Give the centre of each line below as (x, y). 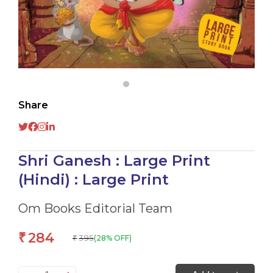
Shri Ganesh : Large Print (114, 160)
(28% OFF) (112, 238)
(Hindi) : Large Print (94, 179)
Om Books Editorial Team (95, 208)
